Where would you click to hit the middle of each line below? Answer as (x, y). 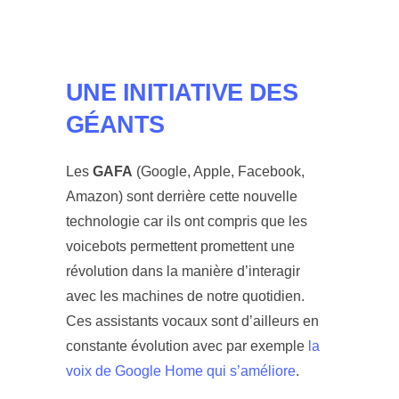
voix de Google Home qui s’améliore (181, 370)
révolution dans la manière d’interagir (183, 271)
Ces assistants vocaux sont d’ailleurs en (192, 321)
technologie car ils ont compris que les (187, 221)
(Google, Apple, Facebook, (219, 171)
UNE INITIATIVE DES (182, 92)
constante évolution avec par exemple (187, 346)
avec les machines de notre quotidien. (185, 296)
